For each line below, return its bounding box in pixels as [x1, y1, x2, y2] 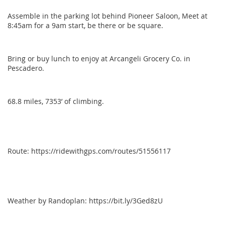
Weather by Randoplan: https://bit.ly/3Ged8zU [8, 196, 163, 206]
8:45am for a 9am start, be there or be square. [8, 21, 163, 31]
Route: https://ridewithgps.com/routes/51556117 [8, 146, 171, 156]
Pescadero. [8, 63, 46, 73]
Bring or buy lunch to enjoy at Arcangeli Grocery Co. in [8, 54, 190, 64]
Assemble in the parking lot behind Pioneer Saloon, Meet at [8, 11, 207, 21]
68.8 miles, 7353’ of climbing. [8, 96, 104, 106]
